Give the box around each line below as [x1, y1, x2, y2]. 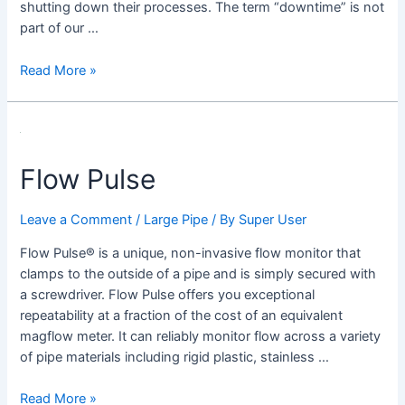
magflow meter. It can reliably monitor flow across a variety [20, 328, 381, 345]
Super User [239, 212, 307, 229]
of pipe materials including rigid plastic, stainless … [20, 349, 330, 366]
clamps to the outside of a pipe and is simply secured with [20, 266, 377, 283]
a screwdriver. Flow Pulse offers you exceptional [20, 287, 316, 304]
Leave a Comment [20, 212, 133, 229]
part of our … [20, 20, 99, 37]
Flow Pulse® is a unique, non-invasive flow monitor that [20, 245, 362, 262]
